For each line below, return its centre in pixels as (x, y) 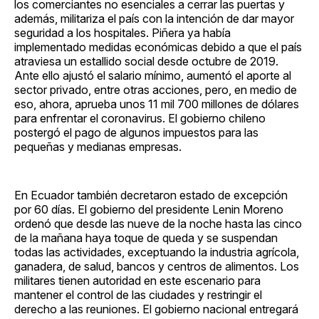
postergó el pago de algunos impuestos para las (136, 132)
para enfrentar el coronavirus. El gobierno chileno (140, 118)
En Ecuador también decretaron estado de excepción (151, 195)
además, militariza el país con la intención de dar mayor (154, 18)
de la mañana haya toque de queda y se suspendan (146, 237)
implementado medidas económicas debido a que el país (158, 47)
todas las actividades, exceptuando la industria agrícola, (157, 252)
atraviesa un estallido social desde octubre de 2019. (146, 61)
